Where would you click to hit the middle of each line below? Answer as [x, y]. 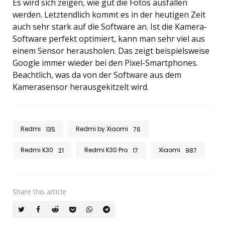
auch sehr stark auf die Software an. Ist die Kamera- [110, 26]
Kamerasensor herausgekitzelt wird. [81, 87]
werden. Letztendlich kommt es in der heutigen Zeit [109, 14]
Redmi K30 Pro [106, 150]
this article [50, 191]
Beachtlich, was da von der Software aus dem [97, 75]
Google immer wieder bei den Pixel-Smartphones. [105, 63]
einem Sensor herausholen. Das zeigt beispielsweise [111, 50]
